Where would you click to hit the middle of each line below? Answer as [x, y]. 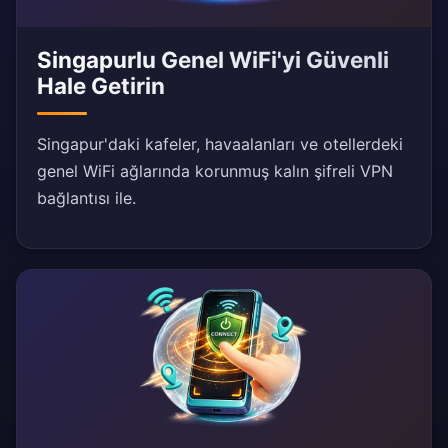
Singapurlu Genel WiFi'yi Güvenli [213, 60]
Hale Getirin [101, 86]
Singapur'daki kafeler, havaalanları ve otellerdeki [220, 144]
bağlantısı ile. [86, 198]
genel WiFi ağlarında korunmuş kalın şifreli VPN [215, 171]
